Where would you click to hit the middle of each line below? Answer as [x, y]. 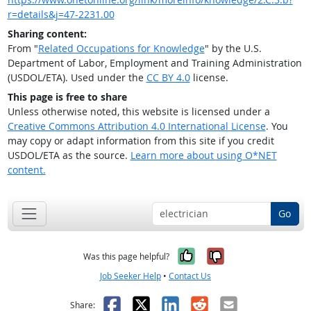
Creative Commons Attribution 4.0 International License [136, 126]
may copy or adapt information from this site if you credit [141, 141]
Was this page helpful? [126, 256]
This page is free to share [67, 97]
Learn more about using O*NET [203, 155]
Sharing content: [47, 34]
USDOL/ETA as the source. [69, 155]
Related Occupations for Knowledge [121, 49]
